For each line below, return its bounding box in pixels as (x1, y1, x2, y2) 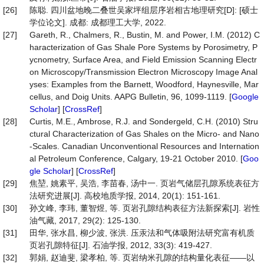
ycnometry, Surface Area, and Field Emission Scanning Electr (29, 55, 257, 64)
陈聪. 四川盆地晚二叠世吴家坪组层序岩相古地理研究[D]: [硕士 (29, 5, 258, 15)
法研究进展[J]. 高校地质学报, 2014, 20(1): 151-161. (29, 191, 220, 200)
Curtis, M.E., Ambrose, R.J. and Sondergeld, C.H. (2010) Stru (29, 117, 258, 126)
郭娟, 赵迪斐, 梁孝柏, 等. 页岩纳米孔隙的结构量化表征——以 (29, 253, 255, 262)
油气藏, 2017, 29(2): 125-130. (29, 216, 141, 225)
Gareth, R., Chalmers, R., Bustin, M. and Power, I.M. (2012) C (29, 30, 260, 39)
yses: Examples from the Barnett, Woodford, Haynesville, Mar (29, 80, 259, 89)
